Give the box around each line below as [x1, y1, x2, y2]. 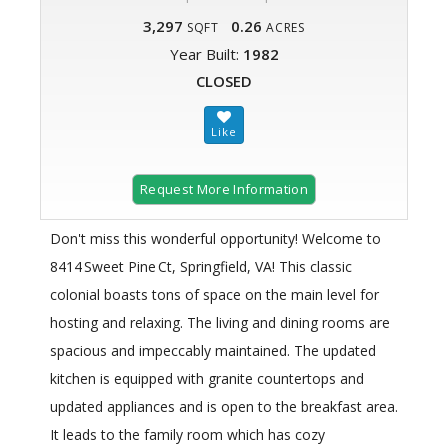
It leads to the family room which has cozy [50, 425, 325, 445]
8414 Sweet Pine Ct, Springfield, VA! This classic [50, 257, 352, 277]
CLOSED [196, 71, 252, 92]
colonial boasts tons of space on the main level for [50, 285, 379, 305]
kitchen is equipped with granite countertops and [50, 369, 364, 389]
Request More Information [140, 180, 308, 199]
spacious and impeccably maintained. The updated [50, 341, 376, 361]
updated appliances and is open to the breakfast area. [50, 397, 398, 417]
